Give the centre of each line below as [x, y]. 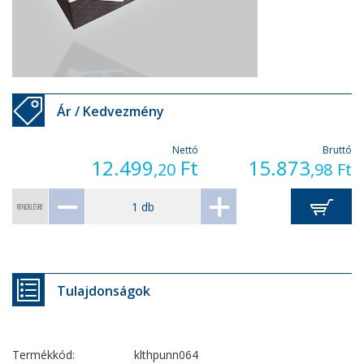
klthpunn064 [166, 355]
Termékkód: [43, 355]
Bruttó [337, 150]
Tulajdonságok [104, 291]
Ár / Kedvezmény [110, 111]
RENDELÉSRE [30, 206]
